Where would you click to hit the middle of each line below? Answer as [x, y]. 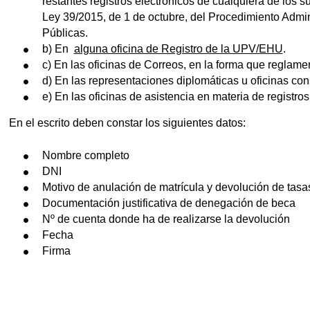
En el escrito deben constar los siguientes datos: [127, 122]
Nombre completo [85, 155]
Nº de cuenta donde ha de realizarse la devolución [166, 219]
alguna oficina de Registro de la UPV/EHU [178, 48]
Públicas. [65, 33]
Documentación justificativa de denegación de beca [168, 203]
